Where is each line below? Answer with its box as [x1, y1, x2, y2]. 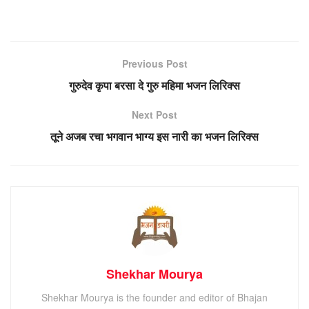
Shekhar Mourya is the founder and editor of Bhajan [41, 290, 268, 304]
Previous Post [121, 56, 188, 70]
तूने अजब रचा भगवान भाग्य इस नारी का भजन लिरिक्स [50, 128, 259, 144]
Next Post [132, 107, 177, 121]
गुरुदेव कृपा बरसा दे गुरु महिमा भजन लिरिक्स [69, 77, 240, 93]
